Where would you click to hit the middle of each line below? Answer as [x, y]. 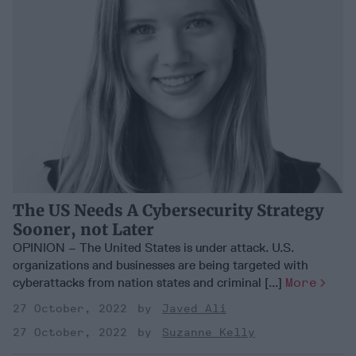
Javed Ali [194, 308]
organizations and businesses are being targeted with [161, 265]
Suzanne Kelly [209, 332]
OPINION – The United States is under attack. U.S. [153, 247]
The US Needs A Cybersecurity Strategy [168, 210]
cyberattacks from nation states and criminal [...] [149, 282]
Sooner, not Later [83, 229]
